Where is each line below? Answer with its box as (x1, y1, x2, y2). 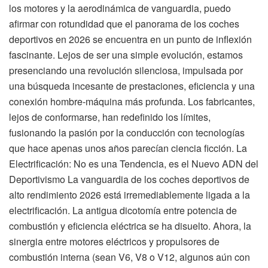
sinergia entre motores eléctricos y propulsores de (9, 234, 220, 248)
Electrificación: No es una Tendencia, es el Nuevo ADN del (9, 156, 258, 170)
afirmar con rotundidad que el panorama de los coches (9, 16, 239, 31)
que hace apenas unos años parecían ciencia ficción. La (9, 141, 247, 155)
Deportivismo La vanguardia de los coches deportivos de (9, 172, 249, 186)
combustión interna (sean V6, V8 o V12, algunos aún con (9, 249, 250, 264)
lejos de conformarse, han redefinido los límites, (9, 109, 211, 124)
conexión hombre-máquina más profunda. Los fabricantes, (9, 94, 255, 108)
